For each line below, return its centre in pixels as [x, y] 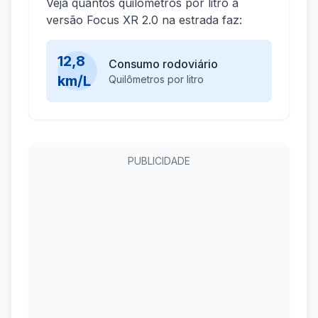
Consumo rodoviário [163, 64]
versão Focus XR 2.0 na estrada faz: [144, 20]
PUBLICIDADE [159, 161]
